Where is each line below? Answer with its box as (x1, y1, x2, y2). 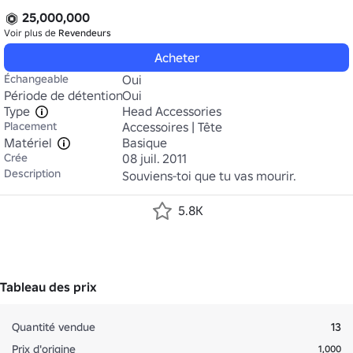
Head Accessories (122, 103, 221, 119)
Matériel (4, 135, 52, 150)
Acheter (154, 50, 199, 65)
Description (4, 166, 61, 180)
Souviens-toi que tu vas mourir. (122, 168, 296, 184)
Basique (122, 135, 167, 150)
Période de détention (4, 87, 123, 103)
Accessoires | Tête (122, 119, 222, 135)
